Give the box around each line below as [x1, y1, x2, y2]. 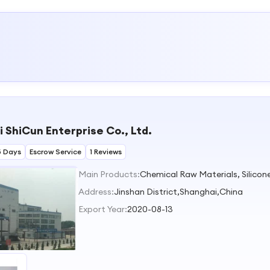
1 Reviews [90, 147, 122, 156]
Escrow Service [30, 147, 81, 156]
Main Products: [78, 169, 140, 180]
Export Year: [78, 204, 127, 215]
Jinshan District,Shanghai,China [114, 186, 243, 197]
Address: [78, 186, 114, 197]
